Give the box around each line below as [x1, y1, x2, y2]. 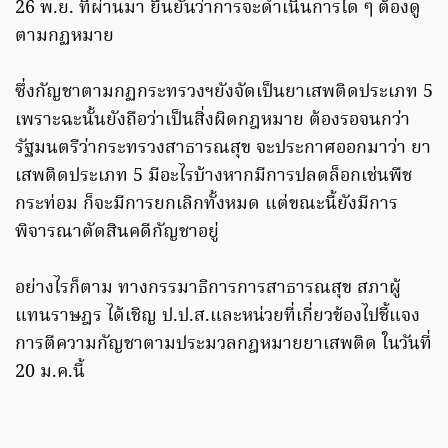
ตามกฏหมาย [15, 22, 114, 52]
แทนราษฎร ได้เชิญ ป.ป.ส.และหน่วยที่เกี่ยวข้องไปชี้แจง [15, 302, 420, 332]
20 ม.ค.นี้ [15, 358, 85, 388]
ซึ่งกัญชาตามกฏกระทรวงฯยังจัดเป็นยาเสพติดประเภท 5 [15, 78, 433, 108]
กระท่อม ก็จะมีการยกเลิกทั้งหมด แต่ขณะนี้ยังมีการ [15, 190, 398, 220]
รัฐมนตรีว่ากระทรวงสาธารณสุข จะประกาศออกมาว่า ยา [15, 134, 431, 164]
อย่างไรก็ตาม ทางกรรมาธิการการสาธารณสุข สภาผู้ [15, 274, 401, 304]
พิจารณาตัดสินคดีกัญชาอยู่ [15, 218, 219, 248]
